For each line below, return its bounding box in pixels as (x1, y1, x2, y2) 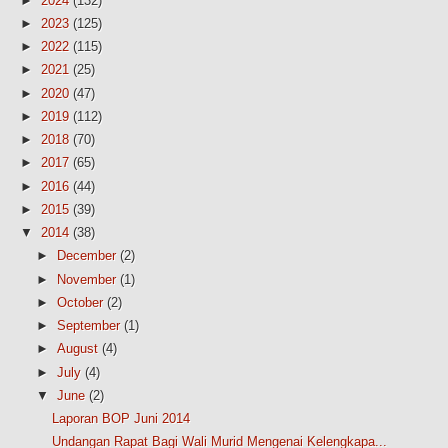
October (56, 294, 103, 310)
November (56, 271, 116, 287)
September (56, 318, 120, 334)
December (56, 248, 116, 264)
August (56, 341, 98, 357)
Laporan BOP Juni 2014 (52, 411, 191, 427)
